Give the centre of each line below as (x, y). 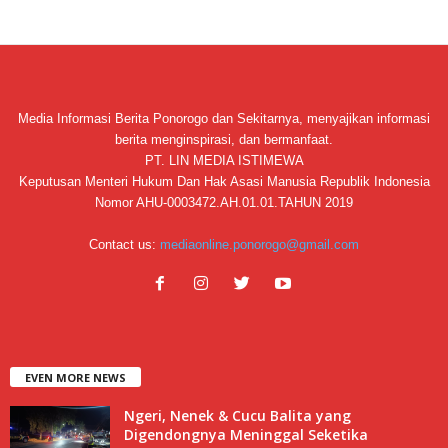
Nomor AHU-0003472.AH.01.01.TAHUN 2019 (224, 203)
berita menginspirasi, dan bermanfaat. (224, 140)
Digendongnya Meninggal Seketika (246, 434)
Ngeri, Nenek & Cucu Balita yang (237, 415)
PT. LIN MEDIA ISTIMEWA (224, 161)
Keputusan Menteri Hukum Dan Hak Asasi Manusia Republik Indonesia (224, 182)
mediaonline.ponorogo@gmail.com (259, 245)
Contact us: (124, 245)
